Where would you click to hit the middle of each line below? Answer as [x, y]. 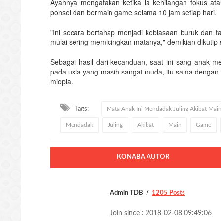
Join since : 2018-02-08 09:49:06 [161, 213]
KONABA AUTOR [143, 157]
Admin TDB [127, 193]
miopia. [62, 81]
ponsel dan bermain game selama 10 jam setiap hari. [133, 12]
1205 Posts [168, 193]
